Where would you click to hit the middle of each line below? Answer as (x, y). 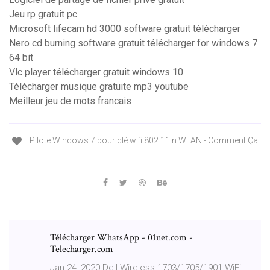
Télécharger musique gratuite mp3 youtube (99, 87)
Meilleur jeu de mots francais (70, 101)
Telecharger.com (82, 249)
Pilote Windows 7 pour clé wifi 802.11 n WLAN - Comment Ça (143, 141)
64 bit (21, 58)
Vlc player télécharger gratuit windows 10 (96, 72)
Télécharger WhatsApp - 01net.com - (121, 237)
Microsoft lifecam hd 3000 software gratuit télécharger (125, 29)
